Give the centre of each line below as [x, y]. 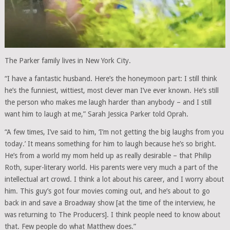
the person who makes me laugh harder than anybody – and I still [108, 102]
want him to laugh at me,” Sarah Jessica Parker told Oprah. [96, 114]
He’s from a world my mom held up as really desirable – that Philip [108, 155]
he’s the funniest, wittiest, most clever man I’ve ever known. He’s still [111, 90]
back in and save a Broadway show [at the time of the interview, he [110, 203]
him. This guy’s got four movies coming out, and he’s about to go [107, 191]
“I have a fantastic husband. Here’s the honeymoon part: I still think [111, 78]
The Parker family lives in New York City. [68, 60]
